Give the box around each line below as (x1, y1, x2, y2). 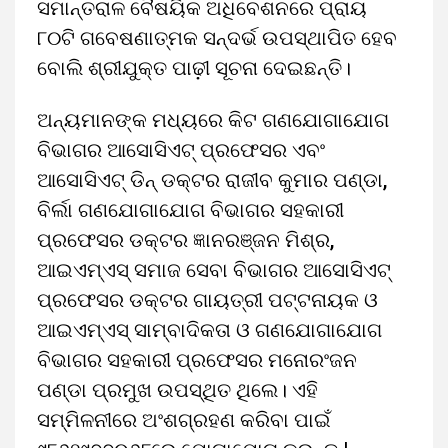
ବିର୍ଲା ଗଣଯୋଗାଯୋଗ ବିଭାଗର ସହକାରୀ (37, 198, 344, 222)
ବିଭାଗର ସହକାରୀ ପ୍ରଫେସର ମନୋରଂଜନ (37, 348, 357, 372)
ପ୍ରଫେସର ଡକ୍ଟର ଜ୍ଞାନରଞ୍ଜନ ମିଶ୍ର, (37, 228, 334, 252)
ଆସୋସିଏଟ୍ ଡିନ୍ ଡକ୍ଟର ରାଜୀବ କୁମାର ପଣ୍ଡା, (37, 168, 387, 192)
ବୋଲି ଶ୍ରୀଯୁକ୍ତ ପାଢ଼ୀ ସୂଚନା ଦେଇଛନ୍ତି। (37, 56, 351, 80)
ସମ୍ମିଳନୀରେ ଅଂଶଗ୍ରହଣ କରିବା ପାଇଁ (37, 408, 331, 432)
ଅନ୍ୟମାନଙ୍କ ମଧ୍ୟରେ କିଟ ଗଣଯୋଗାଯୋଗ (37, 108, 389, 132)
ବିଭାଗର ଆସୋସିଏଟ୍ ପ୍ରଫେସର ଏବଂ (37, 138, 325, 162)
